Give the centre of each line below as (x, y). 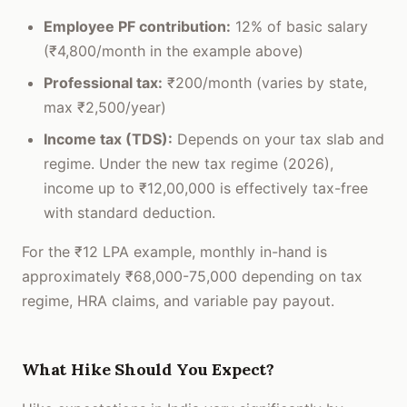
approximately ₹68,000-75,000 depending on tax (192, 276)
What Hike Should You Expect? (148, 369)
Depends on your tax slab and (278, 139)
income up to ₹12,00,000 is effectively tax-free (206, 188)
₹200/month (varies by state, (265, 83)
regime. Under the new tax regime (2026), (189, 164)
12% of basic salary (299, 26)
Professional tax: (103, 83)
